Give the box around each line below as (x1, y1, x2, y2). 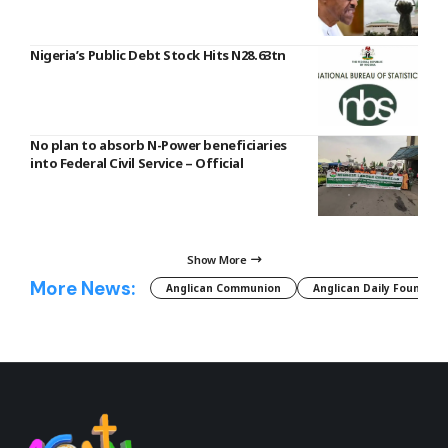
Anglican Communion (166, 281, 281, 296)
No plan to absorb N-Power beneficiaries (30, 136, 287, 155)
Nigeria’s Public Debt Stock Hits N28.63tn (30, 46, 286, 65)
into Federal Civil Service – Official (30, 154, 244, 173)
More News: (30, 275, 135, 301)
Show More (187, 252, 247, 268)
